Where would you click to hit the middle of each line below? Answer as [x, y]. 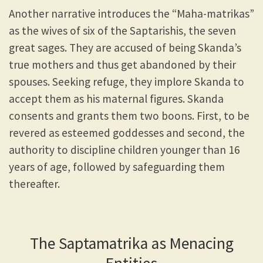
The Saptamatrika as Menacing [131, 244]
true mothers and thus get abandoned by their [122, 64]
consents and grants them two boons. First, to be [129, 115]
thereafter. [34, 183]
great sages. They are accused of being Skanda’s [125, 47]
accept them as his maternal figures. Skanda [116, 98]
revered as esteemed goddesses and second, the [127, 132]
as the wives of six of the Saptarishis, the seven [122, 30]
